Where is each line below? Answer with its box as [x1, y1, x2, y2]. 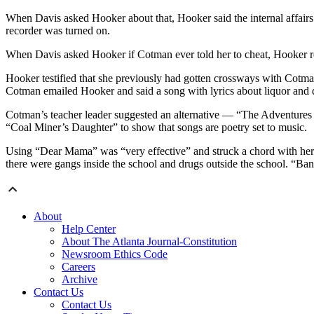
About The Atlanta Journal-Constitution [62, 235, 237, 248]
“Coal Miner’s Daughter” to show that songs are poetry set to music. [6, 121, 307, 134]
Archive [62, 273, 97, 286]
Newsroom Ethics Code [62, 248, 168, 261]
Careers [62, 261, 95, 273]
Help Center [62, 223, 116, 235]
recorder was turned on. [6, 25, 110, 37]
